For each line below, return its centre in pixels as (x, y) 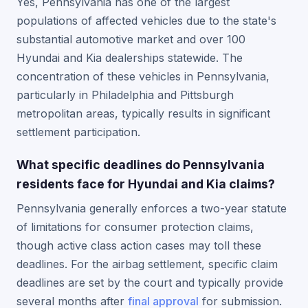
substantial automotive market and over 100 (131, 39)
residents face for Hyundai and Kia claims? (146, 184)
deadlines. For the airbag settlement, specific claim (147, 264)
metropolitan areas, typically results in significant (143, 113)
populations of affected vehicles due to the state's (146, 21)
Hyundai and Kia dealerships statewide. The (130, 58)
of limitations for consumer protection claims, (135, 227)
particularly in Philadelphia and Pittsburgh (125, 95)
